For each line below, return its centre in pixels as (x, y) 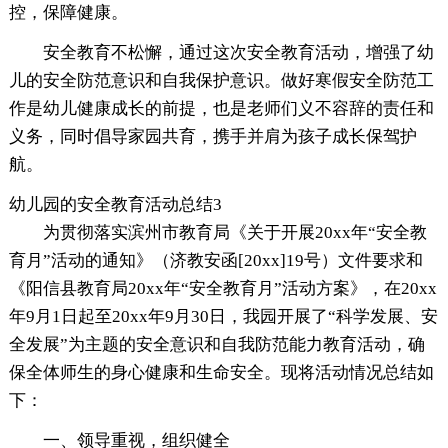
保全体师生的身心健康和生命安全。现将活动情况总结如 (221, 372)
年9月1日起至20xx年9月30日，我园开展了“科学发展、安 (223, 316)
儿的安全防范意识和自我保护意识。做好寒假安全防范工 (221, 80)
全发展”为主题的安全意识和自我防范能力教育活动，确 (216, 344)
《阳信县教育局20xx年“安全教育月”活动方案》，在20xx (222, 288)
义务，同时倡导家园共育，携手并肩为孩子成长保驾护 (212, 136)
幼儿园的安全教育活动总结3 (115, 204)
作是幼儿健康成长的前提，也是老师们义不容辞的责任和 (221, 108)
